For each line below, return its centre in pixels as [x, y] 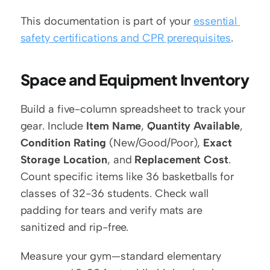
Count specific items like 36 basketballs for [127, 177]
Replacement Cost [181, 160]
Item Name [114, 126]
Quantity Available [194, 126]
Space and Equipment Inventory [135, 80]
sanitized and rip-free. [74, 227]
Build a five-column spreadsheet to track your [133, 109]
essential [215, 21]
